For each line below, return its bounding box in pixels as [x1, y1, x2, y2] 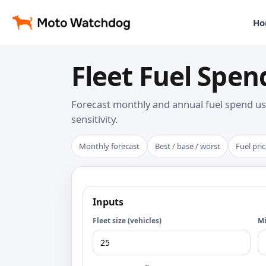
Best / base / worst [155, 141, 220, 151]
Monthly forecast [79, 141, 140, 151]
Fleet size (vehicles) [93, 216, 161, 226]
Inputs [93, 195, 124, 208]
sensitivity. [71, 112, 118, 126]
